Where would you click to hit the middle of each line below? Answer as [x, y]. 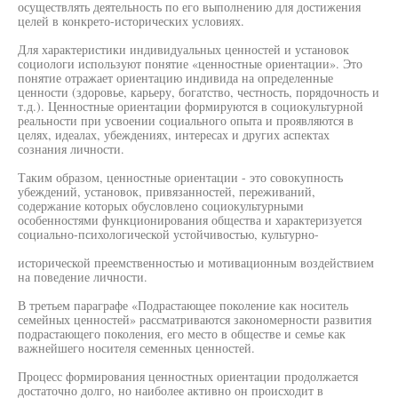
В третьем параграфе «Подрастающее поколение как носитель [183, 305]
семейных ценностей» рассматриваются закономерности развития [195, 319]
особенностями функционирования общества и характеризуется [190, 220]
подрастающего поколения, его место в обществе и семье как [182, 334]
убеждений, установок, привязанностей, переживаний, [167, 191]
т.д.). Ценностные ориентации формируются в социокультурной [191, 106]
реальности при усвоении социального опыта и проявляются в [186, 120]
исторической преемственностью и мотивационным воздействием [196, 263]
